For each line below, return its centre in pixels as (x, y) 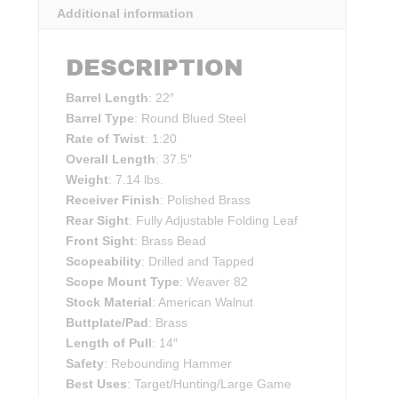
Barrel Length (107, 98)
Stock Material (109, 302)
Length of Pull (109, 343)
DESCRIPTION (155, 68)
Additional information (126, 14)
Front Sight (100, 241)
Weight (88, 180)
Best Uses (97, 384)
